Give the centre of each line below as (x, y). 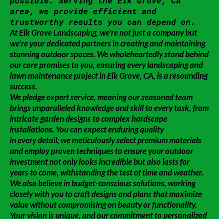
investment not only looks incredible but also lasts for (100, 162)
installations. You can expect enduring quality (87, 129)
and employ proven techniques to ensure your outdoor (101, 151)
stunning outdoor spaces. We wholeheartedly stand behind (109, 54)
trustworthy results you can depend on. (103, 22)
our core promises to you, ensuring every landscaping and (106, 65)
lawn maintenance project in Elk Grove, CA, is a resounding (109, 76)
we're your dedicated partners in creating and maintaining (108, 43)
